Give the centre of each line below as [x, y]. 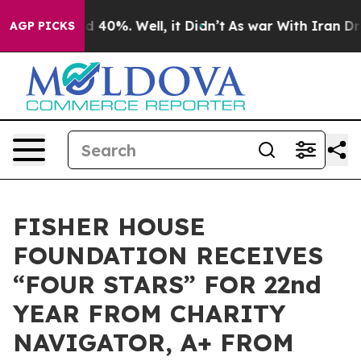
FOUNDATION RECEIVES [168, 255]
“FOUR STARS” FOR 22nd [167, 284]
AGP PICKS [42, 26]
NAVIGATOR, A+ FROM [154, 342]
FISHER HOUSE [109, 226]
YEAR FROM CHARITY [149, 313]
